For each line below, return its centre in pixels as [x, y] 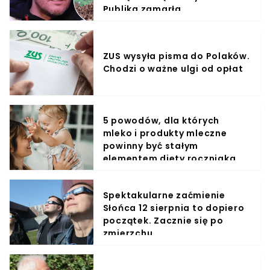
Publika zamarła [142, 9]
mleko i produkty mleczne [165, 133]
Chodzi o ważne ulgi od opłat [173, 69]
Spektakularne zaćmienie [164, 196]
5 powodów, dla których [161, 121]
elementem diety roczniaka [169, 159]
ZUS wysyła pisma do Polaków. [176, 56]
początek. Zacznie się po [163, 221]
